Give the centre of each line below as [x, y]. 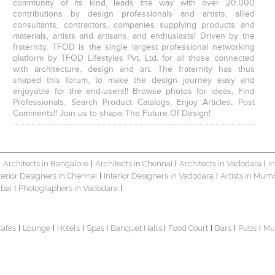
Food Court [188, 228]
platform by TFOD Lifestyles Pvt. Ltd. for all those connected [134, 59]
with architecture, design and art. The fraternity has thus [134, 70]
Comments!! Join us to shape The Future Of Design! [112, 114]
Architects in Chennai [134, 164]
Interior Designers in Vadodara [159, 176]
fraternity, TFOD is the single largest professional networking [134, 48]
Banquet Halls [137, 228]
